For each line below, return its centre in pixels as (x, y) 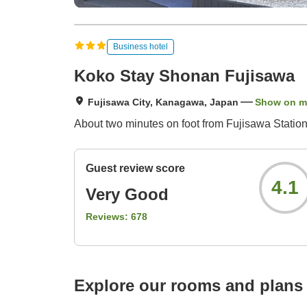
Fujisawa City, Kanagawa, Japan (163, 102)
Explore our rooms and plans (188, 286)
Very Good (127, 195)
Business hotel (140, 46)
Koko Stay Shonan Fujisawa (184, 76)
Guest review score (135, 169)
